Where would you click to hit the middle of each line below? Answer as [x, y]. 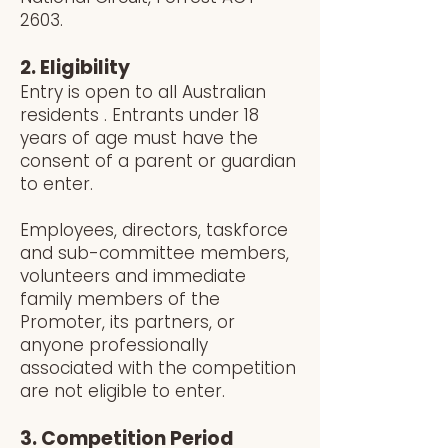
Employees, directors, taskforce [154, 230]
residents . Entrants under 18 [139, 115]
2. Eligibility [75, 67]
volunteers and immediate [133, 276]
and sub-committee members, [154, 253]
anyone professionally [114, 345]
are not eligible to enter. [122, 391]
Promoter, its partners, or [127, 322]
